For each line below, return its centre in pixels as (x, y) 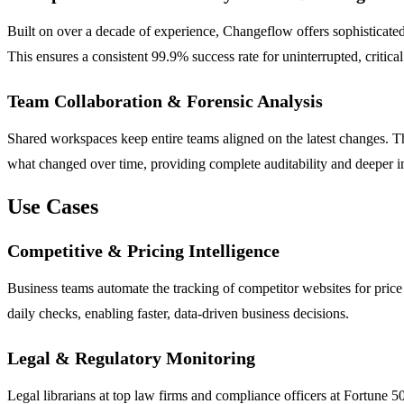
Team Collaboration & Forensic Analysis (165, 101)
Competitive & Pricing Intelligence (143, 251)
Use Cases (53, 207)
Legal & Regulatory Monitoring (131, 358)
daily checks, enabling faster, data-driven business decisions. (178, 314)
